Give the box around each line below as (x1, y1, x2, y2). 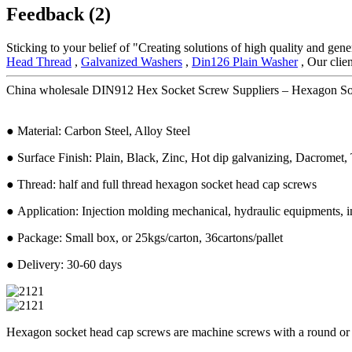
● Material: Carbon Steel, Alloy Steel (6, 123, 190, 137)
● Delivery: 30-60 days (6, 257, 122, 271)
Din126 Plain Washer (192, 54, 298, 68)
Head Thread (6, 54, 71, 68)
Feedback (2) (6, 3, 111, 24)
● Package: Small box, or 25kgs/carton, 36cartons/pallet (6, 230, 283, 244)
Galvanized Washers (81, 54, 182, 68)
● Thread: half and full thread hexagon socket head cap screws (6, 177, 317, 191)
